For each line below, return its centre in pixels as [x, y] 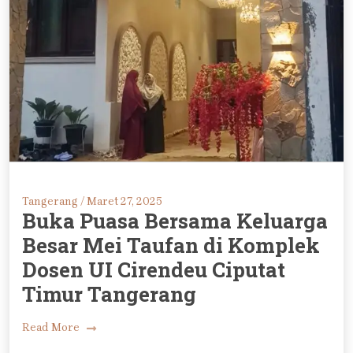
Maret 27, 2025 [123, 201]
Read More [52, 328]
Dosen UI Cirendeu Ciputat [154, 269]
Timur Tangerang [109, 294]
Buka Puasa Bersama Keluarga [175, 221]
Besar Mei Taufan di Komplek [171, 245]
